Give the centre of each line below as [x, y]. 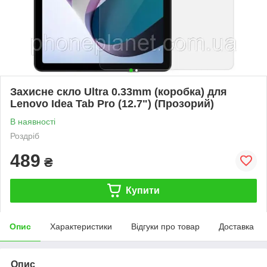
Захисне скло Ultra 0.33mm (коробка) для [119, 91]
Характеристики [81, 226]
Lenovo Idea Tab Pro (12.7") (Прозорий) [112, 103]
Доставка [236, 226]
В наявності [33, 121]
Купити [142, 190]
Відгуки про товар [165, 226]
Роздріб [25, 136]
